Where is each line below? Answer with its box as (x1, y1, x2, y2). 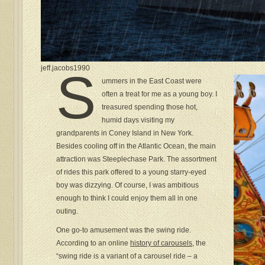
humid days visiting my (102, 116, 175, 125)
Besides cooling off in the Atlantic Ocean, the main (56, 142, 216, 151)
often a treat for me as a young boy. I (102, 90, 218, 99)
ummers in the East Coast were (102, 77, 202, 86)
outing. (56, 207, 79, 216)
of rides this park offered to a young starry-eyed (56, 168, 207, 177)
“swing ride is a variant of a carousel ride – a (56, 252, 198, 261)
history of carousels (130, 239, 193, 248)
